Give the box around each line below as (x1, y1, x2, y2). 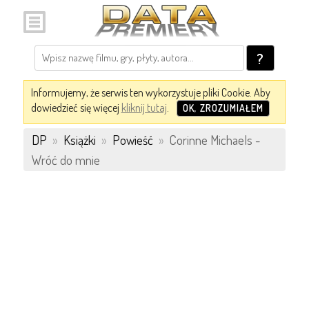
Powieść (112, 132, 153, 148)
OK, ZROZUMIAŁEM (182, 102, 263, 114)
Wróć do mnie (31, 152, 100, 168)
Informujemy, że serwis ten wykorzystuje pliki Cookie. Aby (30, 86, 270, 99)
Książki (63, 132, 96, 148)
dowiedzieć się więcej (30, 101, 121, 114)
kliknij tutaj (121, 101, 167, 114)
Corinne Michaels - (166, 132, 260, 148)
